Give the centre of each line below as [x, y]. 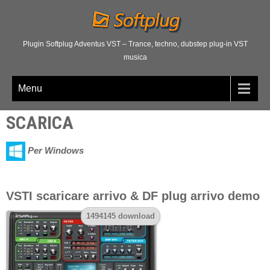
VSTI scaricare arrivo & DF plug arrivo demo [133, 196]
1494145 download [120, 216]
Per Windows [56, 151]
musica [135, 57]
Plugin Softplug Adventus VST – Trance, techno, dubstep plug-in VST [135, 44]
